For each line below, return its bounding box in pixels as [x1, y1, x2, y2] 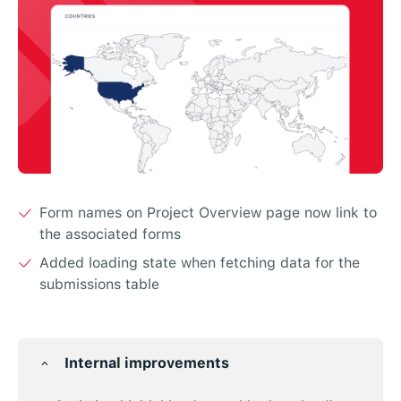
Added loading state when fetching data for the [39, 253, 360, 271]
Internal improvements [64, 354, 229, 371]
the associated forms [39, 225, 181, 243]
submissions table [39, 275, 159, 293]
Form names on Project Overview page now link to [39, 203, 377, 221]
